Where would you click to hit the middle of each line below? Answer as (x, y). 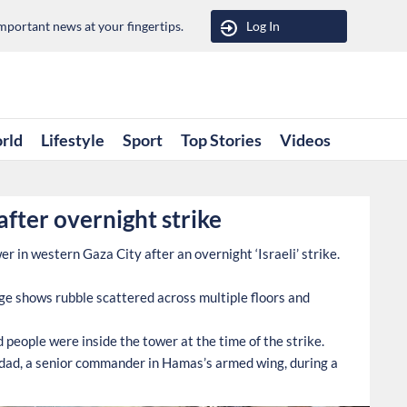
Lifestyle (72, 139)
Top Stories (221, 139)
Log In (263, 26)
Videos (305, 139)
